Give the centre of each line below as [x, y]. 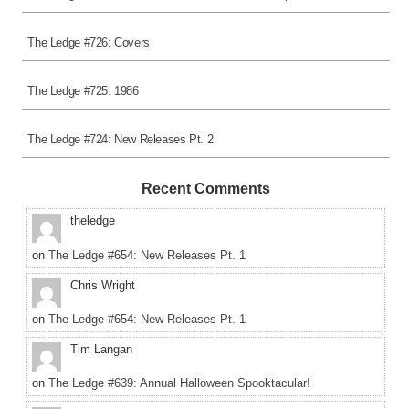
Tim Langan [101, 350]
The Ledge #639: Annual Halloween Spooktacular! [179, 383]
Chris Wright [102, 285]
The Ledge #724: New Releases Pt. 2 [121, 139]
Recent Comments [206, 189]
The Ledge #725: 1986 [83, 90]
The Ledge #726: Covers [89, 42]
